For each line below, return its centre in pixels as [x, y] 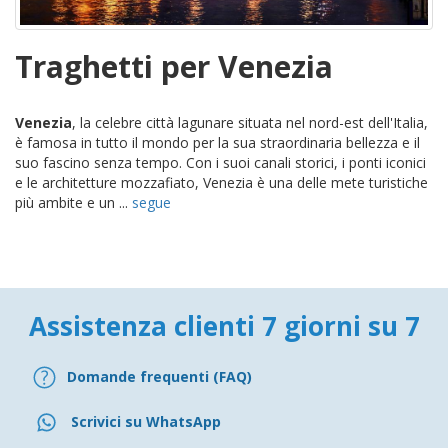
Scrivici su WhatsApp [146, 422]
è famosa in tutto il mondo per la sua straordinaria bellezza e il [217, 142]
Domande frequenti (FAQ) [159, 377]
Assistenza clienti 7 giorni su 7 [224, 325]
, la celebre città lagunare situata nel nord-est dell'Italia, [250, 122]
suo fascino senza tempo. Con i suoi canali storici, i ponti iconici [220, 162]
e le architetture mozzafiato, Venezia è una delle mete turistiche [221, 182]
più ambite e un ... [73, 202]
